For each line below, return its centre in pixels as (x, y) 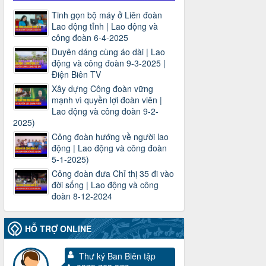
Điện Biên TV (76, 74)
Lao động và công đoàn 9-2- (105, 111)
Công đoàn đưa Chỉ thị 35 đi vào (113, 173)
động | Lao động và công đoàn (109, 148)
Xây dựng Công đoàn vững (102, 88)
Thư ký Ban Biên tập (117, 256)
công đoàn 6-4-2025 (90, 37)
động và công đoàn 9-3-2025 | (109, 63)
